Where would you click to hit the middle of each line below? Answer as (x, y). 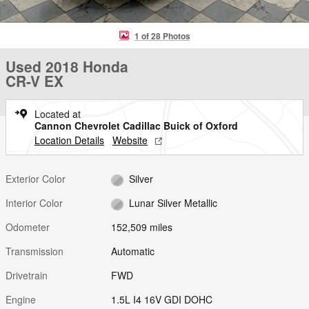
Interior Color (34, 203)
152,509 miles (142, 227)
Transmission (34, 251)
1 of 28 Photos (162, 36)
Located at (58, 114)
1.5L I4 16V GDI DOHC (162, 300)
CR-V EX (34, 81)
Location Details (69, 140)
